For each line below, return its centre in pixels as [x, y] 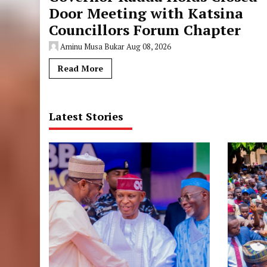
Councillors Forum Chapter [145, 30]
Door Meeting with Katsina [146, 13]
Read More [81, 68]
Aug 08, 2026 [149, 46]
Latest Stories [86, 116]
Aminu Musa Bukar [93, 46]
